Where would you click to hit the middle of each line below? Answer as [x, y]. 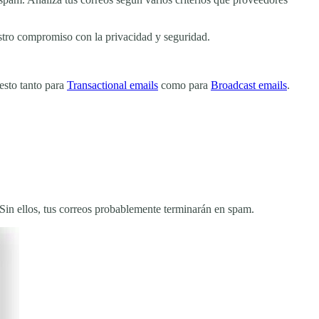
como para [184, 85]
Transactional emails [113, 85]
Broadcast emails [249, 85]
